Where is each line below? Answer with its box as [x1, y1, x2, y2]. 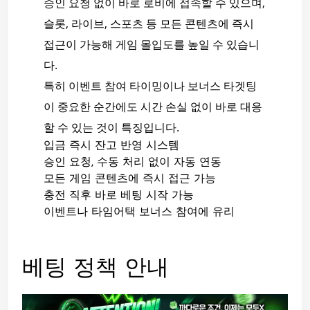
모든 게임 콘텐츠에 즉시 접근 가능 [43, 174, 216, 185]
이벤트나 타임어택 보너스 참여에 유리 [43, 207, 235, 219]
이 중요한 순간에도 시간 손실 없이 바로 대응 [43, 99, 262, 115]
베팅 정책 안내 [22, 258, 169, 281]
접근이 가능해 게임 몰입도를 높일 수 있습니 [43, 37, 259, 53]
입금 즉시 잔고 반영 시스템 [43, 140, 179, 152]
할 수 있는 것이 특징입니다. [43, 120, 179, 136]
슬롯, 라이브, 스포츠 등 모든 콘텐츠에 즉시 [43, 16, 254, 32]
